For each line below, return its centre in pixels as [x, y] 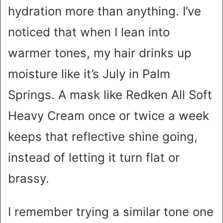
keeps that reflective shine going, [103, 137]
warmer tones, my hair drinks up [100, 53]
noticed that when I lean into [89, 32]
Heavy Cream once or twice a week [109, 116]
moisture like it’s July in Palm [89, 74]
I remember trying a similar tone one [111, 212]
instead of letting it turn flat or [94, 158]
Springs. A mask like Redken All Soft [110, 95]
